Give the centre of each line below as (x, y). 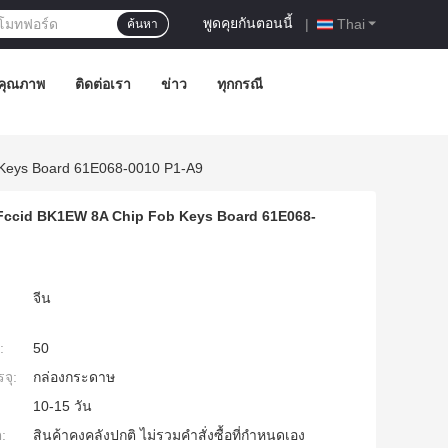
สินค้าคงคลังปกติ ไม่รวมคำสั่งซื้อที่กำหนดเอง (169, 435)
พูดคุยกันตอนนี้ (248, 22)
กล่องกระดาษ (74, 377)
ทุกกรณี (240, 84)
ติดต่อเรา (103, 84)
